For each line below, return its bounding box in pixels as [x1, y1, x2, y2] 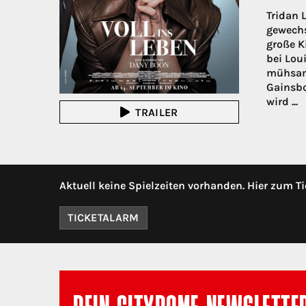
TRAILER [135, 105, 178, 119]
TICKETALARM [68, 211, 139, 225]
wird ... [266, 95, 298, 108]
